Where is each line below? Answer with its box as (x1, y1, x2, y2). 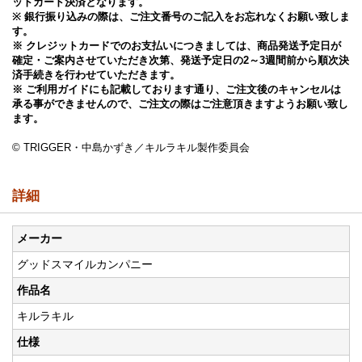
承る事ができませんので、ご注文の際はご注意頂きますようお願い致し (12, 98, 348, 110)
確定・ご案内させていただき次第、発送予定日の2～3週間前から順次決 (12, 54, 349, 66)
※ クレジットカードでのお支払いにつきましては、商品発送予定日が (12, 40, 341, 52)
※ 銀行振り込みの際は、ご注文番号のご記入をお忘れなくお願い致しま (12, 11, 350, 23)
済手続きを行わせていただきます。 (12, 69, 180, 81)
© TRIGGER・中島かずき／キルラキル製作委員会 (12, 141, 250, 154)
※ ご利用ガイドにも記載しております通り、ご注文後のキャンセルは (12, 83, 341, 95)
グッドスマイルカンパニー (17, 258, 153, 271)
